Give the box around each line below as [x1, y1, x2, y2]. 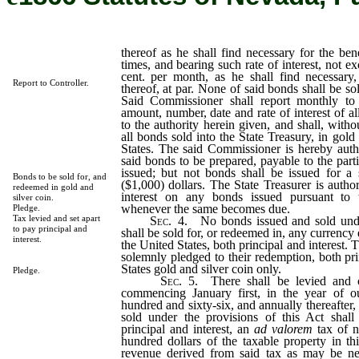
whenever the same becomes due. [120, 201, 290, 216]
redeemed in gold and [12, 182, 94, 192]
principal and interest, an [120, 321, 254, 336]
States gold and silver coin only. [120, 261, 281, 276]
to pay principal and [12, 224, 87, 233]
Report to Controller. [12, 78, 89, 87]
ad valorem [253, 321, 313, 336]
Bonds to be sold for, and [12, 171, 107, 181]
